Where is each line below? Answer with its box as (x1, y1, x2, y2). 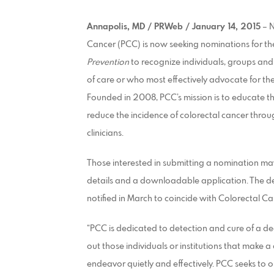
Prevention (87, 57, 129, 67)
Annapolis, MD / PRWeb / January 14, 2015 (87, 22, 261, 31)
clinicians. (87, 128, 124, 138)
